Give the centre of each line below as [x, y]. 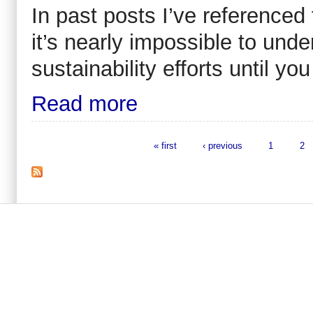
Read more [85, 103]
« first [166, 145]
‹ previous [223, 145]
